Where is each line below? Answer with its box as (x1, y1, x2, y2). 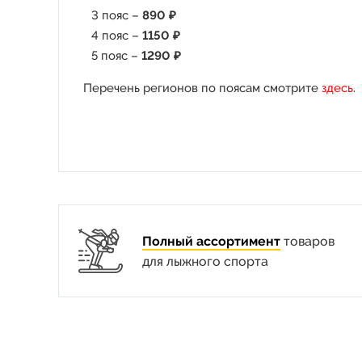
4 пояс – (91, 28, 142, 43)
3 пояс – (91, 8, 142, 23)
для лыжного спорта (141, 253, 268, 269)
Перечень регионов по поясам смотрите (83, 81, 322, 95)
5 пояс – (91, 48, 141, 63)
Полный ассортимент (141, 233, 280, 249)
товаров (280, 233, 335, 249)
